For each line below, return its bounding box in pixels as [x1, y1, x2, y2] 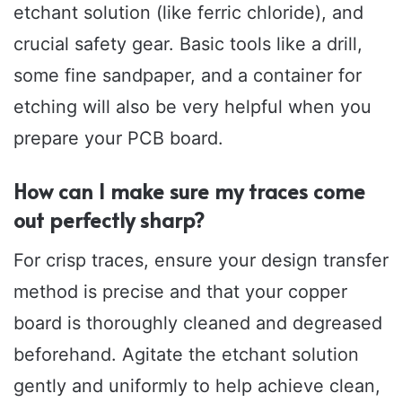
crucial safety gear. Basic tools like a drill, [13, 33, 363, 56]
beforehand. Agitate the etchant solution [13, 343, 359, 365]
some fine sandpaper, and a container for [13, 65, 362, 87]
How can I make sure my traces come [13, 177, 365, 205]
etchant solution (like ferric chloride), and [13, 2, 363, 24]
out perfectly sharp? [13, 205, 205, 234]
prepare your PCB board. [13, 127, 223, 150]
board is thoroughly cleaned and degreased [13, 311, 382, 334]
